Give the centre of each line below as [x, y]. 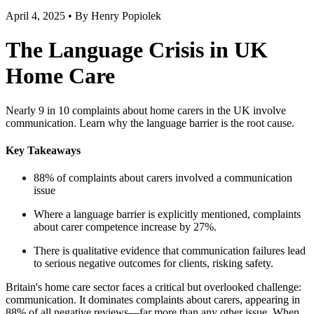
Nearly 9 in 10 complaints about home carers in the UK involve [146, 110]
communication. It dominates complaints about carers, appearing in [153, 300]
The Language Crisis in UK [137, 50]
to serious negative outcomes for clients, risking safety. [153, 264]
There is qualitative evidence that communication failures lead [170, 251]
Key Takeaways [43, 150]
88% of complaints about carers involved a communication [163, 178]
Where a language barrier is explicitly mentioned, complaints [167, 214]
